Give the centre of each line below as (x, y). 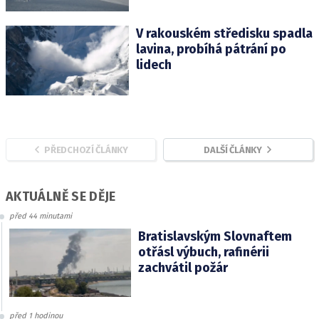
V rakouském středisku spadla (224, 34)
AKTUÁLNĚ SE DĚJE (61, 196)
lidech (153, 65)
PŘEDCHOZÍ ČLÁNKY (86, 150)
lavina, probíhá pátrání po (211, 49)
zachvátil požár (183, 267)
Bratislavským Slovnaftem (215, 236)
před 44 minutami (41, 216)
